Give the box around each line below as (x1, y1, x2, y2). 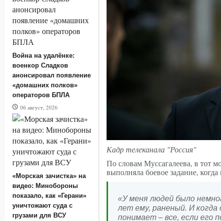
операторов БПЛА (12, 91, 70, 99)
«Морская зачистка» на (12, 172, 86, 180)
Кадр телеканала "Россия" (107, 144, 196, 154)
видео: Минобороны (12, 182, 78, 189)
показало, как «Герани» (12, 191, 86, 199)
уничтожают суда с (12, 201, 73, 209)
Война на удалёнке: (12, 51, 74, 59)
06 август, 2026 (20, 103, 58, 111)
